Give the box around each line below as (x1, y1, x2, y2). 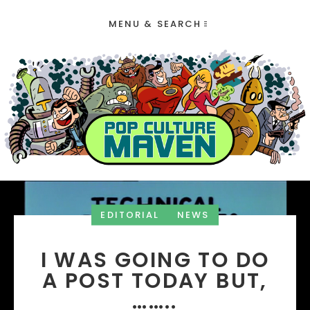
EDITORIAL (100, 208, 160, 222)
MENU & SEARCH (108, 17, 202, 30)
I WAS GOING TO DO (40, 246, 270, 275)
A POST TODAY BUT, (42, 266, 268, 296)
